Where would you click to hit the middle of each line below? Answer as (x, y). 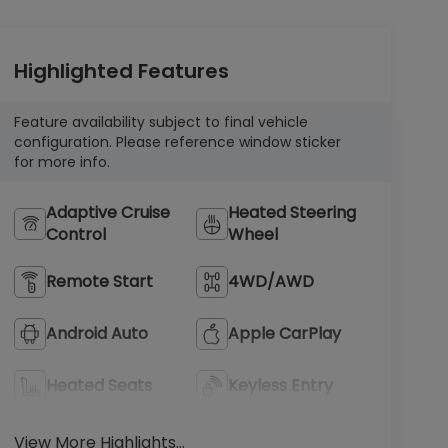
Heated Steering (292, 212)
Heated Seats (98, 385)
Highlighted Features (121, 70)
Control (75, 234)
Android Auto (96, 333)
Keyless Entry (281, 385)
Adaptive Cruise (107, 212)
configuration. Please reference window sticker (177, 141)
